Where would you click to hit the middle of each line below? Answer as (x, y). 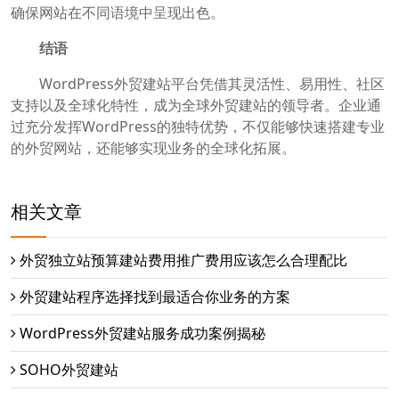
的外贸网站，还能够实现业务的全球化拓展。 (153, 148)
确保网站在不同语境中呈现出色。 (118, 13)
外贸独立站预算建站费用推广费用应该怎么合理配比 (183, 261)
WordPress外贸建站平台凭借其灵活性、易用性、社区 (198, 84)
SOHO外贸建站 (69, 370)
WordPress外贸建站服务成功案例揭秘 (142, 334)
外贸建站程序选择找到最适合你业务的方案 (155, 297)
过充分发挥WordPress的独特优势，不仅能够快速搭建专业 (198, 127)
